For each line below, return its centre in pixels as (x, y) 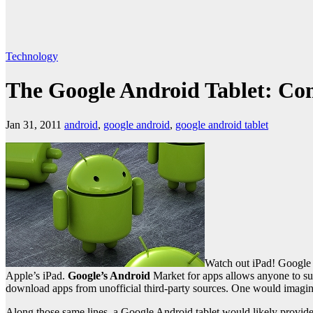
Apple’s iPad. (35, 275)
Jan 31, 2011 (34, 124)
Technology (32, 56)
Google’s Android (108, 275)
